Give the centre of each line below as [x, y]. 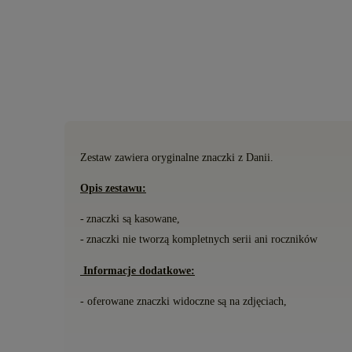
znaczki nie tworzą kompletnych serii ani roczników [202, 239]
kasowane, [156, 218]
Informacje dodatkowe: [139, 270]
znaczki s [106, 218]
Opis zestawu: [113, 188]
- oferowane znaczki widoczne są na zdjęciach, [183, 301]
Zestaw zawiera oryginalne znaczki [159, 157]
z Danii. [256, 157]
